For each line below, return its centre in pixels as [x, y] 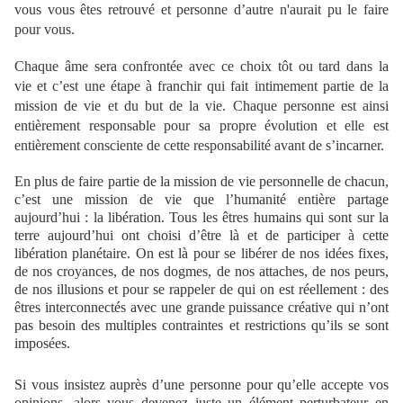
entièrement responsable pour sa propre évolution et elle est [201, 126]
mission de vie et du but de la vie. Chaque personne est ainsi [201, 106]
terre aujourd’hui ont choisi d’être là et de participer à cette [201, 236]
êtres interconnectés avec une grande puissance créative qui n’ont [201, 308]
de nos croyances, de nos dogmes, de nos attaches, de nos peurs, [201, 272]
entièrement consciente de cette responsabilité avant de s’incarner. [199, 146]
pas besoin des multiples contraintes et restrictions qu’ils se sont [201, 326]
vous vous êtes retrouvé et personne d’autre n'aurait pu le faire [201, 10]
